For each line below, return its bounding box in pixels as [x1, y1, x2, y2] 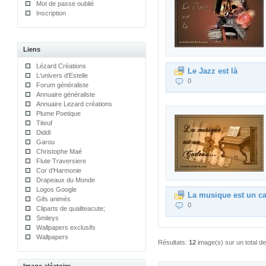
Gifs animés [36, 195, 71, 202]
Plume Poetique [36, 110, 81, 117]
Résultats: [158, 239, 189, 246]
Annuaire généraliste [36, 91, 96, 98]
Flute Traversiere [36, 157, 87, 164]
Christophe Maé [36, 148, 83, 155]
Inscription [36, 9, 66, 17]
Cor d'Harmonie [36, 167, 82, 174]
